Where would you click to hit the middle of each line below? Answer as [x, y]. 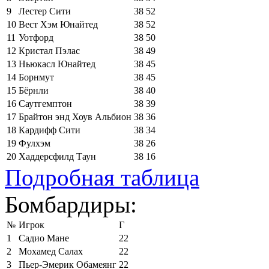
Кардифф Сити [50, 130]
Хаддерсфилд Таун [57, 156]
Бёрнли [34, 90]
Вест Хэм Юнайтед [58, 24]
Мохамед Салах [51, 251]
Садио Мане [44, 238]
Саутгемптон [45, 103]
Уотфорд [36, 37]
